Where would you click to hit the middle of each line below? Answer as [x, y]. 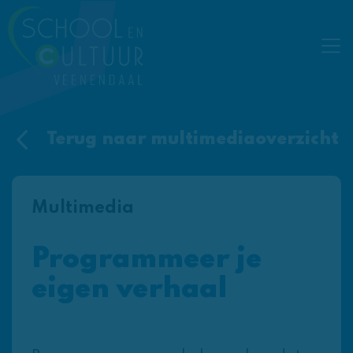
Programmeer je [147, 260]
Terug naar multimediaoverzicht [191, 140]
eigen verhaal [129, 290]
